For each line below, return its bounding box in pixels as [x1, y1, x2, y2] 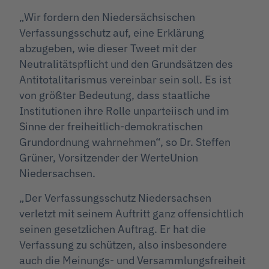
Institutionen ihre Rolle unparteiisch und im [19, 104, 229, 118]
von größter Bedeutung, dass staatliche [19, 88, 210, 103]
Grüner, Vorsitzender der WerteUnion [19, 151, 198, 165]
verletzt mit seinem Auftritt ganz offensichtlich [19, 206, 244, 220]
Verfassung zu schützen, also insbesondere [19, 237, 227, 252]
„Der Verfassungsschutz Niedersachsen [19, 190, 211, 205]
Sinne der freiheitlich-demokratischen [19, 119, 203, 134]
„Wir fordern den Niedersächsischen [19, 10, 195, 25]
